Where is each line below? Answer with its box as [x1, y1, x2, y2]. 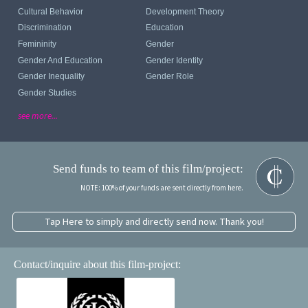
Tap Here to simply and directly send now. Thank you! [44, 214, 264, 229]
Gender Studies [18, 87, 77, 98]
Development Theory [146, 6, 225, 16]
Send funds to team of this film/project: [52, 162, 243, 176]
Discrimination [18, 23, 72, 33]
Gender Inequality [18, 71, 85, 82]
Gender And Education [18, 55, 103, 65]
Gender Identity [146, 55, 203, 65]
